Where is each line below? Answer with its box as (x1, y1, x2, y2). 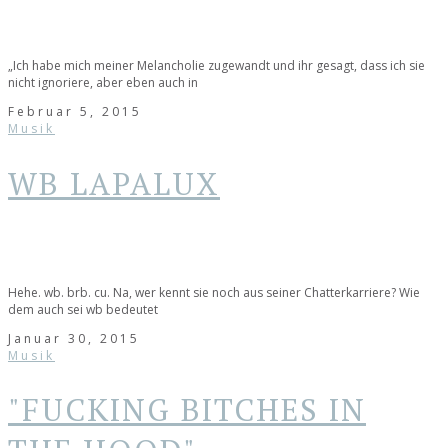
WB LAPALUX (8, 163, 220, 205)
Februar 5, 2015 (8, 103, 142, 121)
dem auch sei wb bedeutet (8, 300, 158, 318)
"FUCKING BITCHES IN (8, 389, 366, 431)
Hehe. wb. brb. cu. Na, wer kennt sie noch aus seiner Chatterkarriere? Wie (8, 283, 420, 301)
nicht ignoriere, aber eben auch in (8, 74, 198, 92)
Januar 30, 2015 (8, 329, 140, 347)
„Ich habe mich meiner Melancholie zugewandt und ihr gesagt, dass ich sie (8, 57, 425, 75)
